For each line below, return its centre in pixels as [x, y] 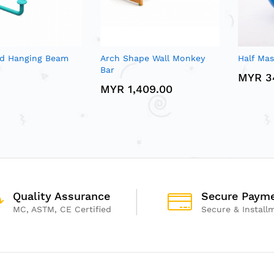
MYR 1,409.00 [136, 89]
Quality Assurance [61, 196]
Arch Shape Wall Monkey [153, 58]
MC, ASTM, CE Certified [62, 209]
